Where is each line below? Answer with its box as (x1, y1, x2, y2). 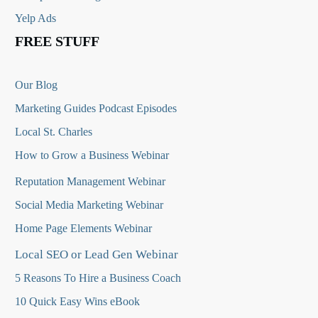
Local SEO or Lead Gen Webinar (15, 248, 178, 262)
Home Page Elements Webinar (15, 222, 152, 235)
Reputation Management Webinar (15, 175, 165, 188)
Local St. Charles (15, 126, 92, 138)
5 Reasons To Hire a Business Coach (15, 272, 181, 285)
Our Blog (15, 79, 57, 92)
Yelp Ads (15, 12, 56, 25)
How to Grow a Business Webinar (15, 149, 169, 162)
